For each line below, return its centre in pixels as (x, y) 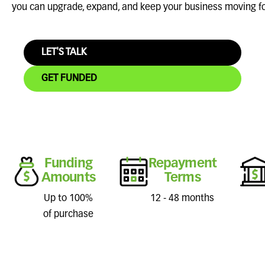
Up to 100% (68, 199)
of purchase (68, 215)
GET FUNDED (69, 79)
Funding (68, 164)
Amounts (68, 178)
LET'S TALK (64, 53)
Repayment (182, 164)
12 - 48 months (182, 199)
